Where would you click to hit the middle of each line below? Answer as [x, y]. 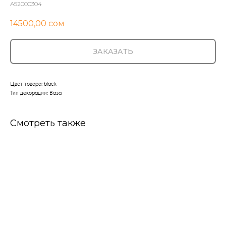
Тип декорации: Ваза [36, 93]
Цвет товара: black [33, 84]
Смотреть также [48, 123]
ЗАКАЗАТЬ [113, 52]
